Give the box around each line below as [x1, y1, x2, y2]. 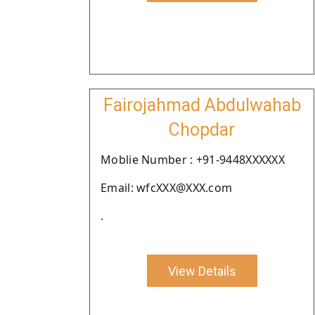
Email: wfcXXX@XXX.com [101, 180, 233, 195]
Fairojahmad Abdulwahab [103, 95, 301, 115]
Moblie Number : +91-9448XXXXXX [101, 152, 285, 167]
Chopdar [169, 120, 235, 140]
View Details [167, 263, 236, 278]
